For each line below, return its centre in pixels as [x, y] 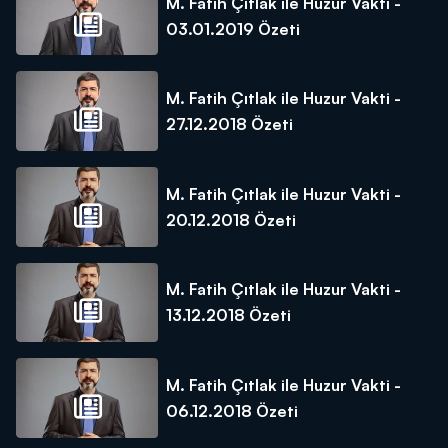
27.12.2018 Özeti [229, 124]
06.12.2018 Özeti [232, 411]
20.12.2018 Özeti [231, 219]
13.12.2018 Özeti [228, 315]
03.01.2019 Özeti [233, 28]
